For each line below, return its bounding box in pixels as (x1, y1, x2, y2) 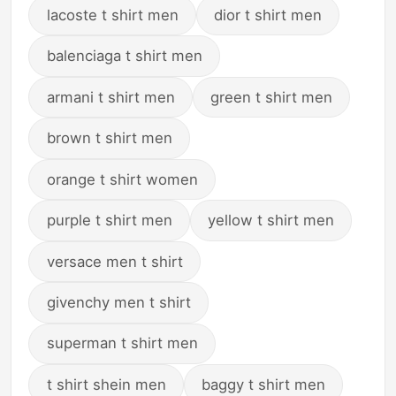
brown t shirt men (46, 129, 172, 148)
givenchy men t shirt (46, 293, 191, 312)
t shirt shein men (46, 375, 166, 393)
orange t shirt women (46, 170, 198, 188)
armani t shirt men (46, 88, 175, 106)
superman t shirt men (46, 334, 198, 353)
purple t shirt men (46, 211, 172, 230)
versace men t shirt (46, 252, 183, 270)
